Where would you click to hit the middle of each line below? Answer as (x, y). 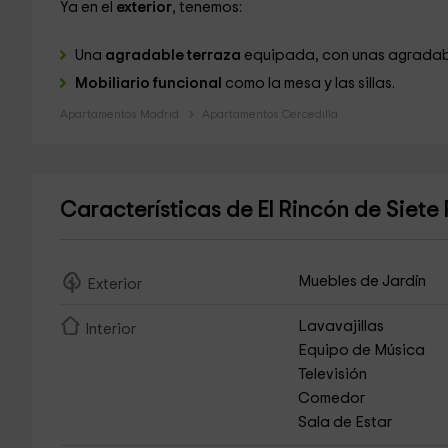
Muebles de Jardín (362, 281)
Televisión (333, 374)
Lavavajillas (341, 326)
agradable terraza (172, 55)
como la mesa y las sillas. (308, 83)
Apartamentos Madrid (119, 114)
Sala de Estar (345, 422)
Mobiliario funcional (148, 83)
